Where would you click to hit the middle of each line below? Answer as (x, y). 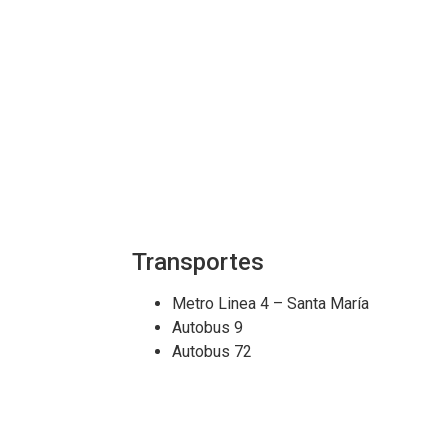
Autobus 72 (212, 352)
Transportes (198, 262)
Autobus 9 (207, 328)
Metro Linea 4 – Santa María (270, 304)
